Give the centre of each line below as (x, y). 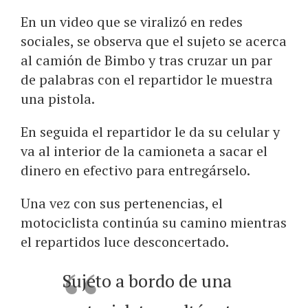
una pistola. (58, 99)
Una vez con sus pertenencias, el (122, 203)
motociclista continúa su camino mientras (154, 223)
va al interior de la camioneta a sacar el (144, 151)
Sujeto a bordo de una (147, 281)
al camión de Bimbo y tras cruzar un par (146, 60)
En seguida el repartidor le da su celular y (150, 132)
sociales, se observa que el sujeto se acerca (154, 41)
